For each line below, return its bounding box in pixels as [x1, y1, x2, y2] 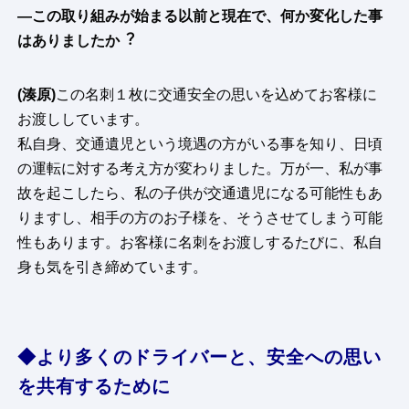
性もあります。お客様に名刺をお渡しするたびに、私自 [17, 235, 383, 251]
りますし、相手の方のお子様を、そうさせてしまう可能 [17, 210, 383, 226]
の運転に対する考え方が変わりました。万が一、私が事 [17, 161, 383, 177]
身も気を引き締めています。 [17, 259, 208, 276]
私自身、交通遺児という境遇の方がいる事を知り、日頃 [17, 136, 383, 152]
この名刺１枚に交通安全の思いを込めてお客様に [56, 87, 378, 103]
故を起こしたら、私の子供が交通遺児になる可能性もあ [17, 185, 383, 202]
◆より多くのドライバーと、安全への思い [17, 347, 383, 368]
